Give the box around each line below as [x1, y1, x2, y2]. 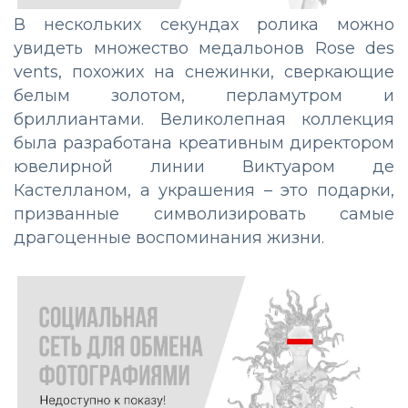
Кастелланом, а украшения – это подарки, [14, 180, 394, 201]
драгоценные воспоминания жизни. [14, 228, 324, 249]
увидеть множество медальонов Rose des [14, 38, 394, 59]
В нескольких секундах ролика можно [14, 15, 394, 36]
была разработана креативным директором [14, 133, 394, 154]
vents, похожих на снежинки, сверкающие [14, 62, 394, 83]
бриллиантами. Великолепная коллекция [14, 109, 394, 130]
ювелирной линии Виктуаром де [14, 157, 394, 178]
